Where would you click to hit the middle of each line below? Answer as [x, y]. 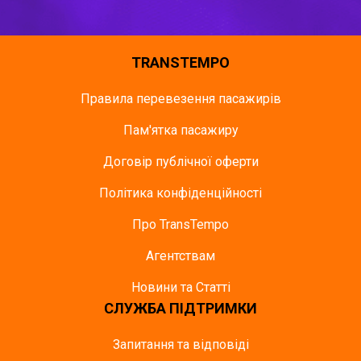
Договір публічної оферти [180, 162]
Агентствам [180, 256]
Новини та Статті [180, 287]
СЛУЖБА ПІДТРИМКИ [180, 308]
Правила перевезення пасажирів [180, 99]
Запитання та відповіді [180, 344]
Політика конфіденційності [180, 193]
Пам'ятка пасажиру [180, 130]
